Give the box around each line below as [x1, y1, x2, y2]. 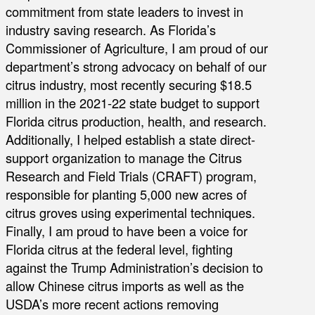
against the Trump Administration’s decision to [6, 257, 263, 276]
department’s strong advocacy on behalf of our [6, 56, 266, 75]
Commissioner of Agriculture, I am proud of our [6, 38, 268, 57]
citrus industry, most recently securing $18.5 [6, 75, 252, 94]
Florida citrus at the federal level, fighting [6, 239, 233, 258]
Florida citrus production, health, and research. [6, 111, 266, 130]
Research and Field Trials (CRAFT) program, [6, 166, 257, 185]
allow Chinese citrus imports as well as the [6, 276, 244, 295]
